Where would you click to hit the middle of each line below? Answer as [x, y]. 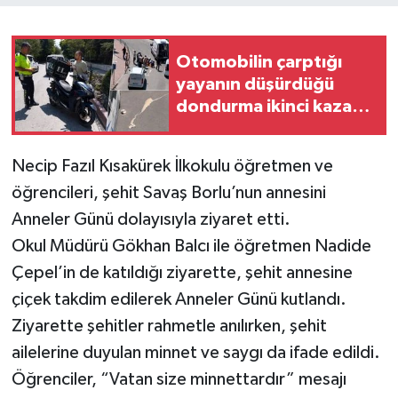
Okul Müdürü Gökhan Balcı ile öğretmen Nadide [191, 246]
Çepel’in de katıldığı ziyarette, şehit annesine [182, 272]
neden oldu [223, 129]
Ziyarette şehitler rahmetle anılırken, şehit [169, 326]
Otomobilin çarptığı [259, 63]
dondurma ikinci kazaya [274, 107]
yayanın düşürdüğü [255, 85]
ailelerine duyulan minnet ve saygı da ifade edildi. [195, 352]
